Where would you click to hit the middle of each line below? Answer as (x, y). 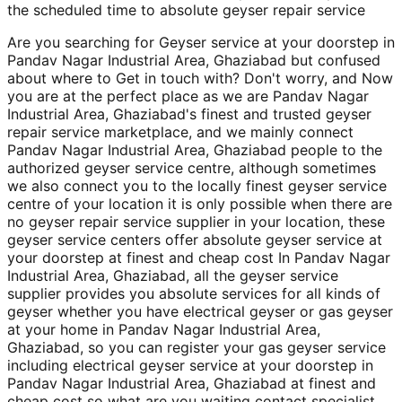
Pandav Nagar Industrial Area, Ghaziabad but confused (194, 61)
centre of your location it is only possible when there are (200, 204)
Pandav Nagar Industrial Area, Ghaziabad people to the (195, 150)
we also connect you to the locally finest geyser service (197, 186)
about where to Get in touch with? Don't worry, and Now (200, 79)
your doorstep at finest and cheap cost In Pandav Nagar (199, 258)
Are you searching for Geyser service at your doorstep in (201, 43)
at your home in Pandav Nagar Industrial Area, (164, 330)
